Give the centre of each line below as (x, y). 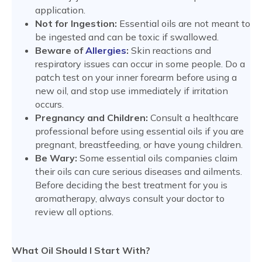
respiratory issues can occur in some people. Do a (140, 64)
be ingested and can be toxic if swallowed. (127, 37)
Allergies (106, 51)
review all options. (74, 212)
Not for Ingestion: (76, 24)
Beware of (60, 51)
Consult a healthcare (193, 118)
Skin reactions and (170, 51)
